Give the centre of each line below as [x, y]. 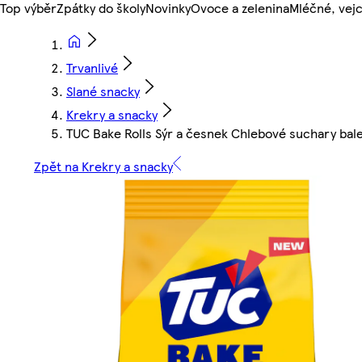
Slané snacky [103, 91]
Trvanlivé [92, 68]
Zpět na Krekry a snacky [103, 166]
